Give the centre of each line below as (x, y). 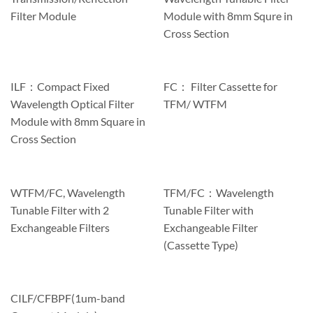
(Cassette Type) (201, 245)
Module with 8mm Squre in (228, 15)
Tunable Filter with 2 (59, 210)
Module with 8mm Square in (78, 122)
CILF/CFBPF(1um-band (67, 298)
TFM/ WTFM (195, 104)
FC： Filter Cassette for (220, 87)
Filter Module (43, 15)
